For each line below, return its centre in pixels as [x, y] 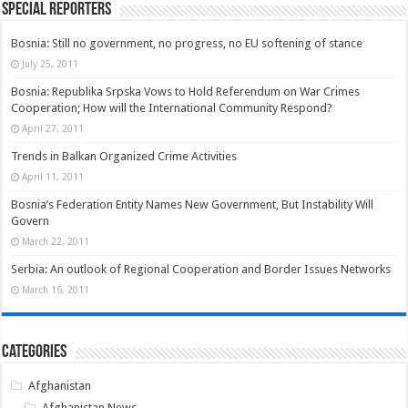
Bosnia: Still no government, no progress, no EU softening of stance [187, 43]
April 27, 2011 [53, 128]
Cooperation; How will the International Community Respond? [172, 107]
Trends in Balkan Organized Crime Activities [124, 156]
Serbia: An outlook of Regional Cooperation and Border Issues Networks [201, 269]
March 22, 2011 [56, 241]
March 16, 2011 [56, 289]
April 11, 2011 [53, 176]
